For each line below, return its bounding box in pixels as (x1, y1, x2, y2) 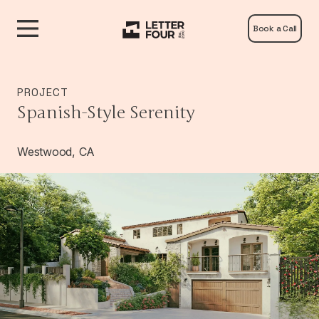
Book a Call (252, 23, 297, 34)
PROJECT (17, 85, 68, 99)
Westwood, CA (17, 145, 95, 159)
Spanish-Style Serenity (17, 103, 194, 123)
